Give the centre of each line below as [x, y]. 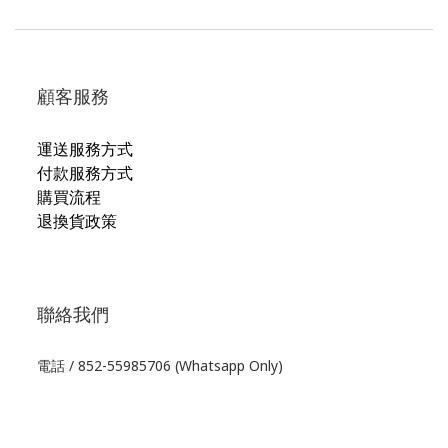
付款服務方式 [85, 173]
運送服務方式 [85, 149]
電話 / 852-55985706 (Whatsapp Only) [160, 366]
